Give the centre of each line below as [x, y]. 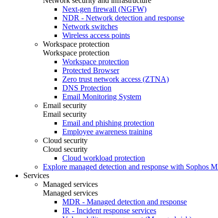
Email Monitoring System [102, 96]
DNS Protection [87, 88]
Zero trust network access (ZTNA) [116, 79]
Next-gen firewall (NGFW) [104, 9]
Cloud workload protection [104, 158]
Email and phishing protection [108, 123]
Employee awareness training [107, 131]
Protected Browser [91, 70]
